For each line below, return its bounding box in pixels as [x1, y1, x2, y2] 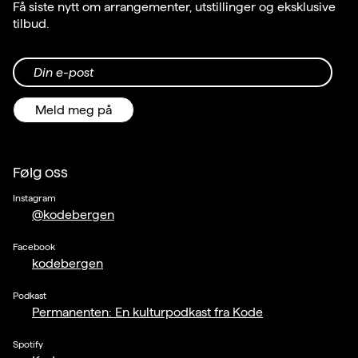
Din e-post [34, 66, 93, 80]
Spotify [13, 339, 43, 350]
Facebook [13, 241, 55, 253]
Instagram [13, 193, 56, 204]
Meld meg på [35, 103, 112, 117]
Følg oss [13, 165, 68, 181]
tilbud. [13, 17, 49, 31]
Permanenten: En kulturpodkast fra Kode [32, 305, 263, 320]
